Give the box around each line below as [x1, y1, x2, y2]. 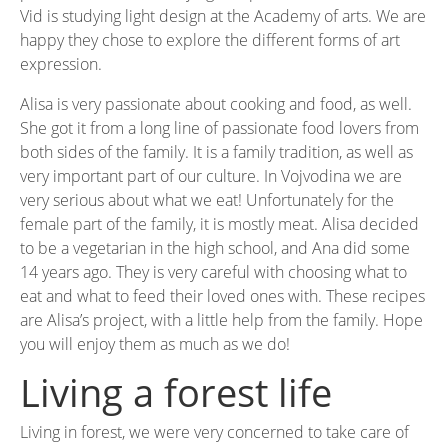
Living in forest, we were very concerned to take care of [20, 420, 409, 443]
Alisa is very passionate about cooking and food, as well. [20, 92, 412, 115]
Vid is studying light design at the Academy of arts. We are [20, 4, 426, 27]
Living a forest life [20, 365, 332, 418]
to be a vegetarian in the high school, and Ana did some [20, 236, 410, 259]
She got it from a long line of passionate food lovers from [20, 116, 419, 139]
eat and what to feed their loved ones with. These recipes [20, 284, 425, 307]
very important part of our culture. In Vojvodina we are [20, 164, 402, 187]
